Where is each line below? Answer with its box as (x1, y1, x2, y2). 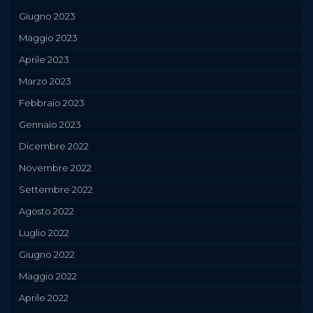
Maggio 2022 (19, 270, 77, 282)
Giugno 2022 (19, 249, 75, 261)
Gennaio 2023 (19, 119, 81, 131)
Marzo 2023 (19, 75, 71, 87)
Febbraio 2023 (19, 97, 85, 109)
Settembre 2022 (19, 184, 93, 196)
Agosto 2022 (19, 205, 74, 217)
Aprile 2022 (19, 292, 68, 304)
